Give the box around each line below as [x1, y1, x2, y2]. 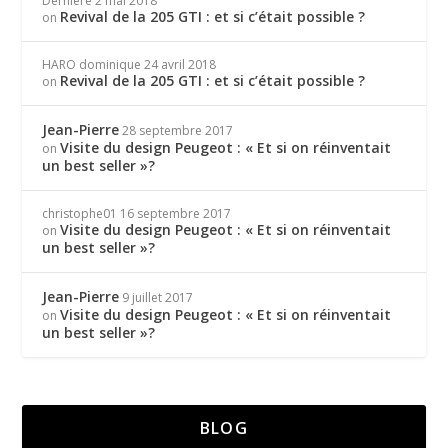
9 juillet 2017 [122, 288, 194, 306]
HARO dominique [42, 55, 142, 73]
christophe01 [42, 204, 118, 222]
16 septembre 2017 [120, 204, 232, 222]
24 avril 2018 [144, 55, 217, 73]
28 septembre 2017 [122, 121, 234, 139]
